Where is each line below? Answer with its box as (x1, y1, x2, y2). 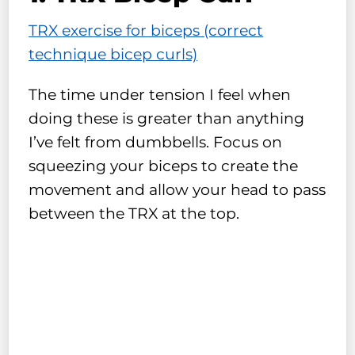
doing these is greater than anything (29, 109, 305, 128)
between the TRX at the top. (29, 204, 240, 223)
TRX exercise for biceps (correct (29, 21, 264, 40)
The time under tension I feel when (29, 85, 292, 104)
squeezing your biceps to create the (29, 156, 299, 175)
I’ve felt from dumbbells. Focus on (29, 132, 283, 151)
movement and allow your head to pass (29, 180, 326, 199)
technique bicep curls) (29, 44, 198, 63)
